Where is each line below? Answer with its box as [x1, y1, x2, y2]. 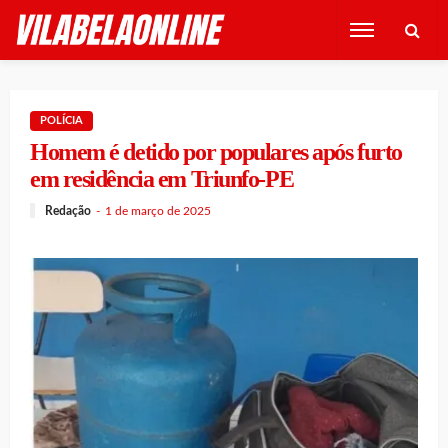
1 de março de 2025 [105, 204, 211, 217]
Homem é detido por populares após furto [30, 139, 402, 165]
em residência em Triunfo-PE [30, 166, 294, 192]
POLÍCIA [40, 115, 83, 126]
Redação [45, 204, 91, 217]
